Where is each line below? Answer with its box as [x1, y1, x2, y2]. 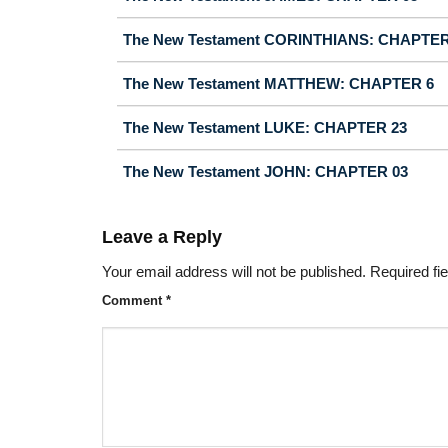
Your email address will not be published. [102, 264, 366, 281]
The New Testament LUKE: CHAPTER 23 [123, 118, 407, 136]
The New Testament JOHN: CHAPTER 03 [123, 162, 408, 180]
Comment [102, 293, 166, 309]
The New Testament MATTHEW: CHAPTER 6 [123, 74, 434, 92]
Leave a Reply [102, 226, 227, 247]
